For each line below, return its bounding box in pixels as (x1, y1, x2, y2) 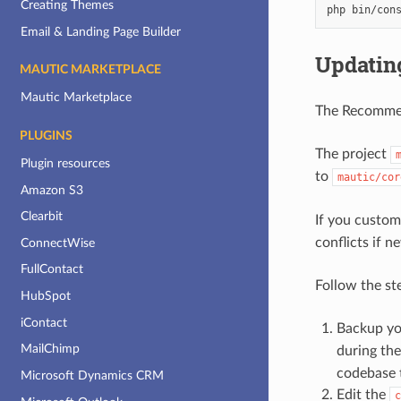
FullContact (21, 262, 84, 277)
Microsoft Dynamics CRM (21, 368, 165, 382)
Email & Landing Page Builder (21, 24, 182, 38)
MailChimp (21, 342, 81, 356)
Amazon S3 (21, 183, 84, 197)
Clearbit (21, 209, 64, 224)
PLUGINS (20, 130, 73, 143)
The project (314, 146, 390, 161)
